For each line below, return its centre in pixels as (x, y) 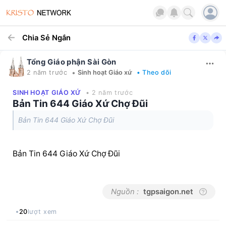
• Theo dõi (154, 73)
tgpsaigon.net (168, 192)
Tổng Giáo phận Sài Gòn (71, 62)
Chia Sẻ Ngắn (47, 38)
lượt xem (42, 212)
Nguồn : (125, 192)
